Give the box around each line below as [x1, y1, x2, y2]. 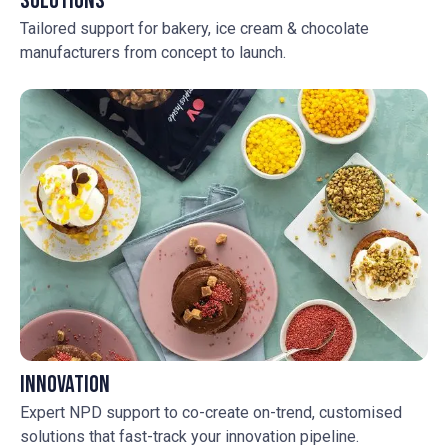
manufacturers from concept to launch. [20, 43, 286, 62]
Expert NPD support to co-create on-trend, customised [20, 403, 402, 422]
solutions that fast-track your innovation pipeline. [20, 427, 359, 446]
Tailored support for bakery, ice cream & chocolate [20, 19, 369, 38]
